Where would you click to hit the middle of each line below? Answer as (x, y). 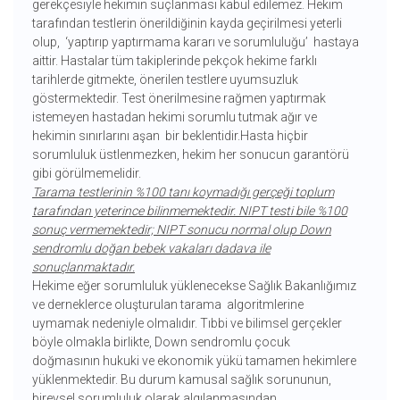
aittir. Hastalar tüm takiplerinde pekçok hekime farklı (174, 61)
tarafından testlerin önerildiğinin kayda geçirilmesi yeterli (187, 24)
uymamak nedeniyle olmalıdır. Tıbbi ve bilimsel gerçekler (187, 324)
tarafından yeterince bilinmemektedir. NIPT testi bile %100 (189, 211)
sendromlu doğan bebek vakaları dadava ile (151, 249)
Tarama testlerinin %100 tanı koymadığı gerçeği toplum (183, 192)
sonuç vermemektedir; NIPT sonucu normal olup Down (181, 230)
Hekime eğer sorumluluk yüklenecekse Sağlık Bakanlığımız (194, 286)
